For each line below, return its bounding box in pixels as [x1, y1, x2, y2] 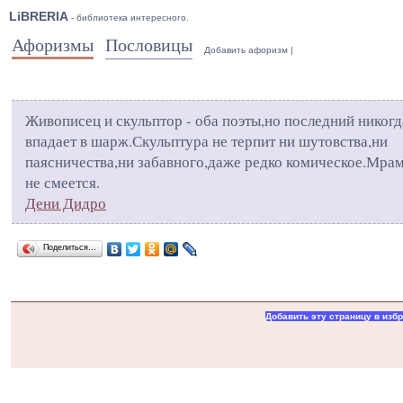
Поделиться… [43, 242, 96, 252]
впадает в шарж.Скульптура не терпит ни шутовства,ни [25, 130, 388, 151]
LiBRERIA [9, 9, 68, 23]
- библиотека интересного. [68, 13, 189, 22]
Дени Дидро [25, 193, 106, 213]
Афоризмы [12, 35, 94, 55]
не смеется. [25, 172, 100, 193]
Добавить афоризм [204, 45, 288, 55]
